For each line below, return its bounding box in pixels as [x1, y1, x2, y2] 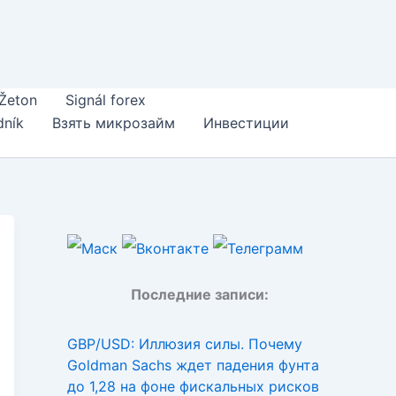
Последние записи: [131, 285, 269, 303]
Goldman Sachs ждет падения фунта [67, 355, 319, 374]
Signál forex [65, 91, 146, 109]
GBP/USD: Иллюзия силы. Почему [67, 334, 302, 353]
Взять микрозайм [52, 114, 175, 132]
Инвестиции [203, 114, 289, 132]
